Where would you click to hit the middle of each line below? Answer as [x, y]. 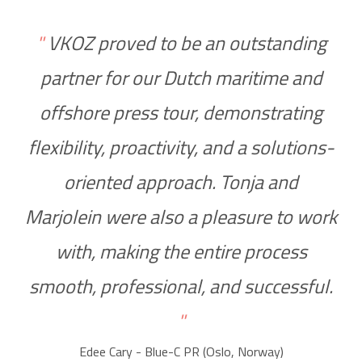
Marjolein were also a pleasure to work [181, 217]
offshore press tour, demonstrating [181, 113]
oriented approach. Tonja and [181, 182]
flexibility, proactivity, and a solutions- [181, 147]
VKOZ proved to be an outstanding [187, 43]
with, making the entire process [181, 252]
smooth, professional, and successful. [181, 286]
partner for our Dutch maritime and [181, 78]
